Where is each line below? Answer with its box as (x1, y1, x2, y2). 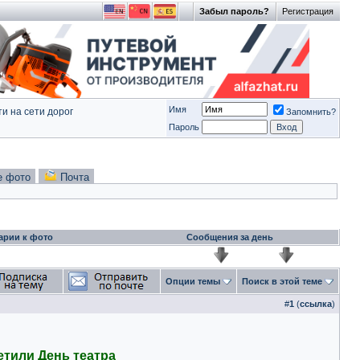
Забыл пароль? (199, 6, 269, 16)
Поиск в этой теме (242, 276, 322, 286)
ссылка (300, 299, 332, 309)
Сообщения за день (186, 232, 273, 242)
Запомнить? (286, 107, 336, 117)
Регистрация (282, 6, 333, 16)
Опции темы (166, 276, 220, 286)
